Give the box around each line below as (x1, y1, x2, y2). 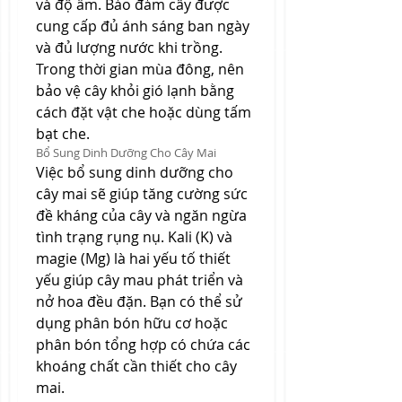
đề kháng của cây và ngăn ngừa (36, 205, 247, 225)
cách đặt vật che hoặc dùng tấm (36, 102, 251, 122)
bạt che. (36, 124, 90, 144)
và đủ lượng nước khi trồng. (36, 38, 223, 57)
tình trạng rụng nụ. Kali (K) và (36, 227, 232, 247)
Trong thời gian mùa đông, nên (36, 59, 244, 79)
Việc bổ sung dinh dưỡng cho (36, 162, 233, 182)
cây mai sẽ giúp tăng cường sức (36, 184, 248, 204)
